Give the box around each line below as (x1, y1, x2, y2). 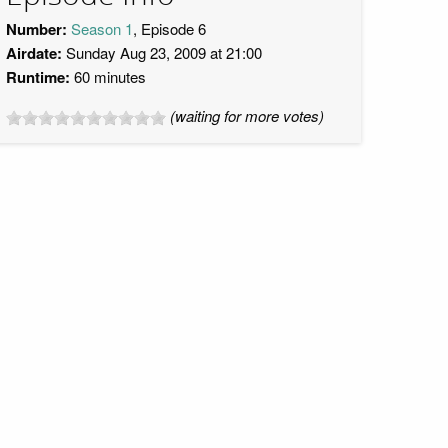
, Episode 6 (133, 18, 206, 39)
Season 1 (71, 18, 133, 39)
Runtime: (6, 66, 70, 88)
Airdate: (6, 42, 62, 64)
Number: (6, 18, 67, 40)
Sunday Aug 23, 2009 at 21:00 (62, 42, 262, 63)
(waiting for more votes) (170, 105, 324, 126)
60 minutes (70, 66, 146, 87)
